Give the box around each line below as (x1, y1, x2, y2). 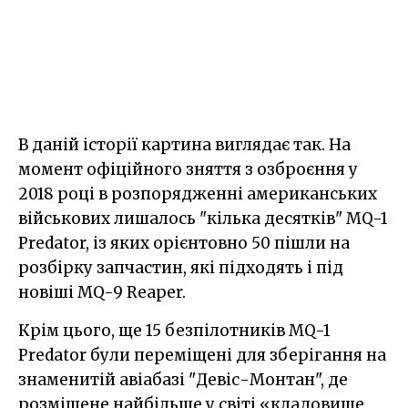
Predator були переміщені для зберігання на (18, 344, 386, 365)
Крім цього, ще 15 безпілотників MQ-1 (18, 320, 331, 341)
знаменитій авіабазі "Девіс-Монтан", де (18, 369, 348, 390)
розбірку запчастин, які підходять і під (18, 257, 343, 278)
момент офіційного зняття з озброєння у (18, 158, 358, 179)
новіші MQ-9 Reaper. (18, 281, 186, 302)
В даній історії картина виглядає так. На (18, 134, 351, 155)
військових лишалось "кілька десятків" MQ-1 (18, 208, 388, 229)
